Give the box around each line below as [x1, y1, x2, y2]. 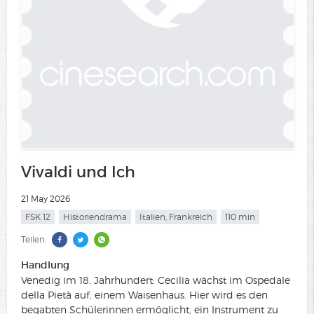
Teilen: [21, 234, 46, 245]
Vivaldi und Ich [21, 161, 135, 182]
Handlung [21, 259, 69, 272]
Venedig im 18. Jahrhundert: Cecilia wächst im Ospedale [21, 274, 290, 287]
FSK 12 [25, 211, 50, 222]
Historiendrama [63, 211, 127, 222]
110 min [225, 211, 255, 222]
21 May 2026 [21, 193, 70, 204]
